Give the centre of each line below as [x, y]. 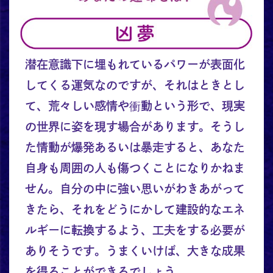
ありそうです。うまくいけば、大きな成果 [135, 251]
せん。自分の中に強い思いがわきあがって [135, 189]
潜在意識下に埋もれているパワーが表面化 [135, 65]
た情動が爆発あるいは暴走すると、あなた [135, 147]
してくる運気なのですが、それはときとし [135, 85]
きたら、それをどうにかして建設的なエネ [135, 210]
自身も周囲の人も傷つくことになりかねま [135, 168]
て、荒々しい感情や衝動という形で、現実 [135, 106]
